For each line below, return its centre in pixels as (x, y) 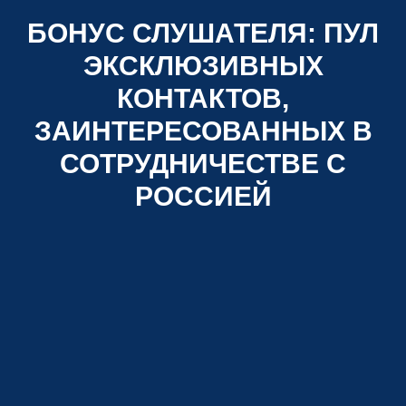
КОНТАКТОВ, (203, 98)
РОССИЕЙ (203, 196)
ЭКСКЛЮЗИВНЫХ (203, 65)
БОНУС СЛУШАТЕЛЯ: (175, 33)
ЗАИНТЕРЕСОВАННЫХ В (203, 130)
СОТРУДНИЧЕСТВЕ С (203, 163)
